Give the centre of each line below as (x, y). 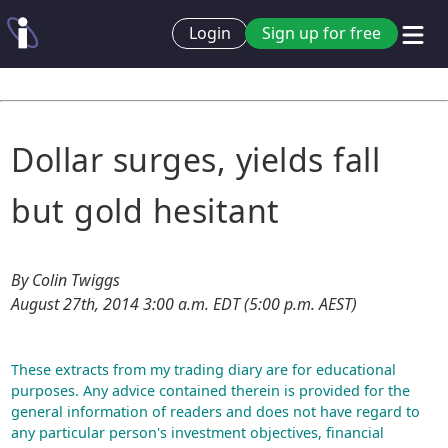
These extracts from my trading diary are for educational (204, 369)
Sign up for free (321, 33)
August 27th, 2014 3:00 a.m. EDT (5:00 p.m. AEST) (184, 304)
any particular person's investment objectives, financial (198, 432)
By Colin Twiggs (66, 280)
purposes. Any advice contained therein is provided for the (211, 390)
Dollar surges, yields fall (196, 159)
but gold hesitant (145, 210)
